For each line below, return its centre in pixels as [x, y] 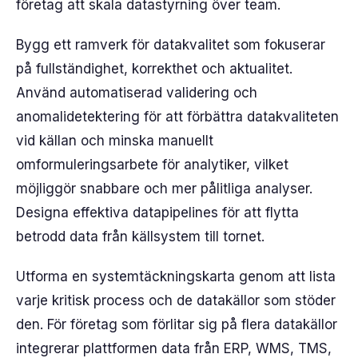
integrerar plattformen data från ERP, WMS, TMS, [174, 348]
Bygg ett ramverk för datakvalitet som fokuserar [171, 45]
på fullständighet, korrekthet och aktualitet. [154, 69]
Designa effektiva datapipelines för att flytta [157, 213]
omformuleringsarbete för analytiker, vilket [152, 165]
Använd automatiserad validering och [137, 93]
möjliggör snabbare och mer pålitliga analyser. [164, 189]
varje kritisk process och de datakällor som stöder [176, 300]
